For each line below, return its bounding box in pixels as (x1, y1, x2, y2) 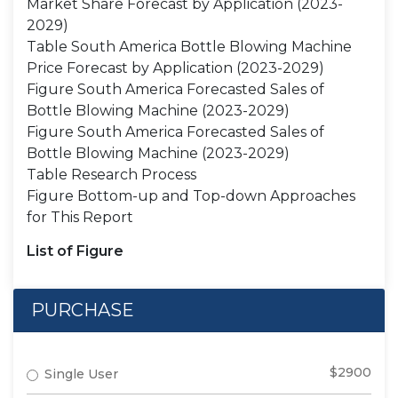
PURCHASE (31, 299, 134, 321)
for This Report (27, 209, 133, 226)
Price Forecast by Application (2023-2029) (27, 60, 324, 76)
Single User (44, 366, 118, 382)
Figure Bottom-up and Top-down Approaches (27, 187, 355, 204)
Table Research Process (27, 166, 196, 183)
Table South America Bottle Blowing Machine (27, 38, 352, 55)
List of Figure (27, 243, 123, 259)
